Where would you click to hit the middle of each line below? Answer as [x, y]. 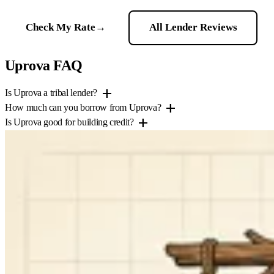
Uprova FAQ [44, 65]
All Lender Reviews [193, 28]
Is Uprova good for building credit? [69, 122]
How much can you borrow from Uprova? [83, 107]
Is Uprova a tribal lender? [51, 92]
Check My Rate [60, 28]
